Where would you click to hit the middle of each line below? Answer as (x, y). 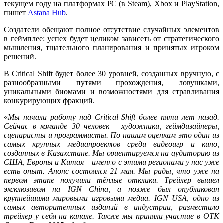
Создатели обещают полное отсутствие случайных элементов (111, 29)
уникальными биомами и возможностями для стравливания (111, 91)
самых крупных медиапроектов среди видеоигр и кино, (111, 144)
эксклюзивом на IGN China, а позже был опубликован (111, 189)
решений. (20, 56)
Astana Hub (47, 12)
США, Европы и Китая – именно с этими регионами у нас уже (111, 162)
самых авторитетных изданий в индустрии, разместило (111, 207)
